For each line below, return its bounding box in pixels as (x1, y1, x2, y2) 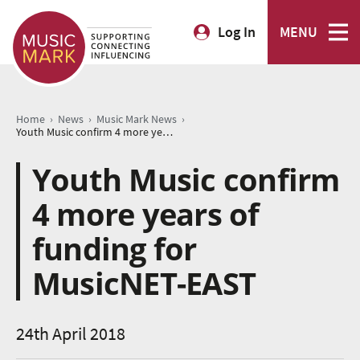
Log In (218, 22, 256, 42)
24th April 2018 (16, 321, 125, 346)
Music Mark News (96, 112, 177, 127)
